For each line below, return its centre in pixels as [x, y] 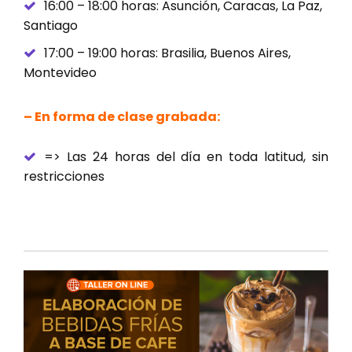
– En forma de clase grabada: [122, 117]
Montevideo [60, 73]
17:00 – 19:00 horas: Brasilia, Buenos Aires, [167, 53]
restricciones [64, 177]
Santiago [51, 26]
